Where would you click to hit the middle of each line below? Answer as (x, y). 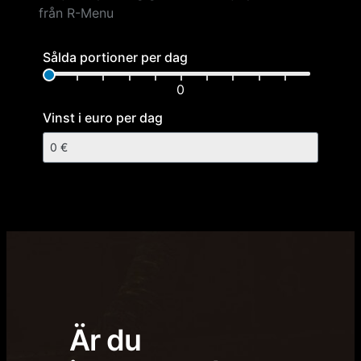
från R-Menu (76, 13)
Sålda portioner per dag (115, 58)
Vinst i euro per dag (103, 118)
